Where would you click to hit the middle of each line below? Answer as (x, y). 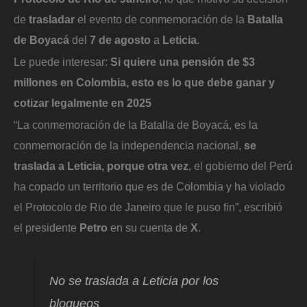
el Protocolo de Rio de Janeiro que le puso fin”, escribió (148, 207)
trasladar (52, 20)
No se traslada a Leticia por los (134, 281)
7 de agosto (120, 40)
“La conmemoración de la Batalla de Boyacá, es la (136, 124)
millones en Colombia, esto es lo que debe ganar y (144, 83)
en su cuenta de (149, 227)
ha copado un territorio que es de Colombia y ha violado (149, 186)
